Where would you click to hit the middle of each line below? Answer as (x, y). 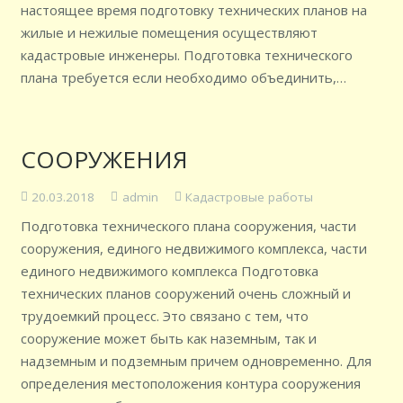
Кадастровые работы (249, 197)
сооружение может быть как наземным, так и (168, 338)
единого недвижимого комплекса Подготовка (169, 270)
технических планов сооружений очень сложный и (185, 293)
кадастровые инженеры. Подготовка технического (186, 55)
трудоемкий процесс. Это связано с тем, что (164, 315)
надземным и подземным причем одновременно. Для (196, 360)
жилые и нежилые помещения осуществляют (169, 32)
